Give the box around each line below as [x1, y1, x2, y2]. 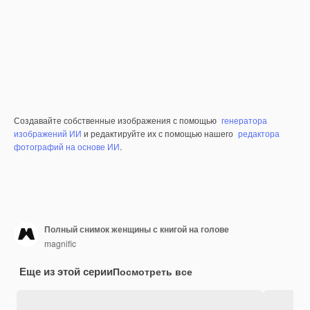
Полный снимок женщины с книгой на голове [44, 222, 229, 235]
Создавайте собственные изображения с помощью [14, 114, 219, 127]
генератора [221, 114, 267, 127]
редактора [238, 127, 280, 140]
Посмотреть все [113, 264, 192, 279]
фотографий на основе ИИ [14, 140, 120, 153]
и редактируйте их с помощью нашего [82, 127, 235, 140]
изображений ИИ [14, 127, 82, 140]
